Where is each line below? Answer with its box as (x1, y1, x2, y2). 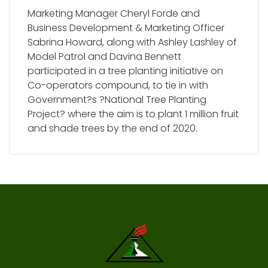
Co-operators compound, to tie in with (28, 78, 208, 92)
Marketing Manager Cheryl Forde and (28, 6, 200, 20)
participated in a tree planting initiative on (28, 63, 223, 78)
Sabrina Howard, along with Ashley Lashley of (28, 35, 237, 49)
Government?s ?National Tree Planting (28, 92, 206, 106)
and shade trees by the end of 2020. (28, 121, 197, 135)
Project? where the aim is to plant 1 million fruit (28, 106, 239, 121)
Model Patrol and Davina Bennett (28, 49, 181, 63)
